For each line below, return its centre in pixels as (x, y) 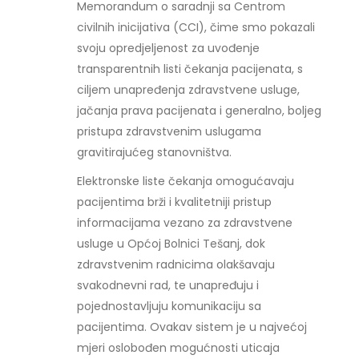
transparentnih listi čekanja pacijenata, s (190, 69)
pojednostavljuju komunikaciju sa (169, 306)
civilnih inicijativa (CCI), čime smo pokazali (196, 27)
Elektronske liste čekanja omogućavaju (186, 181)
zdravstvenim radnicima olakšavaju (176, 264)
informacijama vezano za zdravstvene (185, 223)
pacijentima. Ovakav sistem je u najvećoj (192, 327)
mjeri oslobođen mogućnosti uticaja (179, 348)
